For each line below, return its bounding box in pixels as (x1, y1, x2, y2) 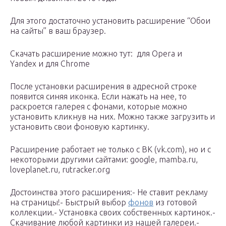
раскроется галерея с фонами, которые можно (10, 102, 187, 111)
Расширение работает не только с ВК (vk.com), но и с (10, 145, 211, 154)
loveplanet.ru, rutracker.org (10, 165, 110, 175)
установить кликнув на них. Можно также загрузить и (10, 112, 215, 122)
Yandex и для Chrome (10, 59, 90, 69)
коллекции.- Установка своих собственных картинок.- (10, 208, 215, 217)
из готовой (153, 198, 197, 207)
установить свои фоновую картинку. (10, 122, 149, 132)
